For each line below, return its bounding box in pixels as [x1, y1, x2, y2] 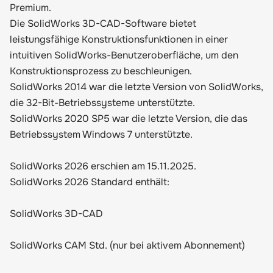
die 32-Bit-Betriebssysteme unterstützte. [10, 96, 195, 109]
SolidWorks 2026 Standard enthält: [10, 175, 169, 188]
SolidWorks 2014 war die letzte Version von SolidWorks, [10, 80, 263, 93]
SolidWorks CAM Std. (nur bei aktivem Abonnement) [10, 239, 245, 252]
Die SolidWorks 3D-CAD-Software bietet [10, 17, 196, 30]
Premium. [10, 1, 51, 14]
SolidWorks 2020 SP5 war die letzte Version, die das [10, 112, 247, 125]
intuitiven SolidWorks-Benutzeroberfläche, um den [10, 49, 238, 62]
